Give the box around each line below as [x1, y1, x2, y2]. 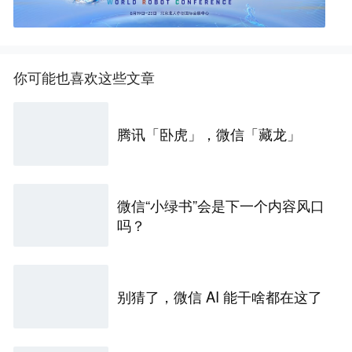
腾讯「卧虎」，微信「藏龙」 [117, 123, 302, 145]
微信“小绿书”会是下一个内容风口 [117, 195, 325, 216]
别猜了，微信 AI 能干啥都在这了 [117, 285, 323, 306]
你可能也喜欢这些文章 [13, 67, 156, 88]
